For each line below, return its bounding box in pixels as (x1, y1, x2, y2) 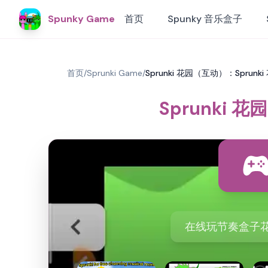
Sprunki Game (87, 68, 142, 78)
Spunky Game (48, 13, 115, 25)
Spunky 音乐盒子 (167, 13, 242, 25)
